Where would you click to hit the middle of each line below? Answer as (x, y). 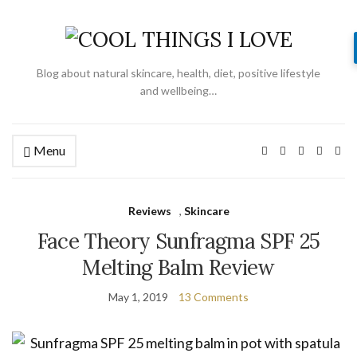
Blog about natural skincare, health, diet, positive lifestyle (178, 73)
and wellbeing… (178, 90)
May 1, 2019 (138, 297)
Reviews (149, 211)
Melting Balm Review (178, 267)
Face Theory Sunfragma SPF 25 (178, 241)
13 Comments (214, 297)
